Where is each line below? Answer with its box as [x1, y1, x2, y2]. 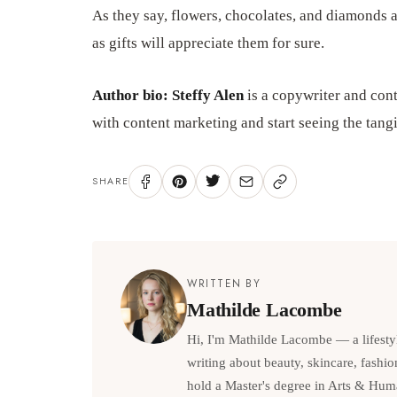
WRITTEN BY [187, 276, 261, 291]
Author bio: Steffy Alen [92, 86, 244, 104]
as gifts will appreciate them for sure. [92, 35, 324, 52]
